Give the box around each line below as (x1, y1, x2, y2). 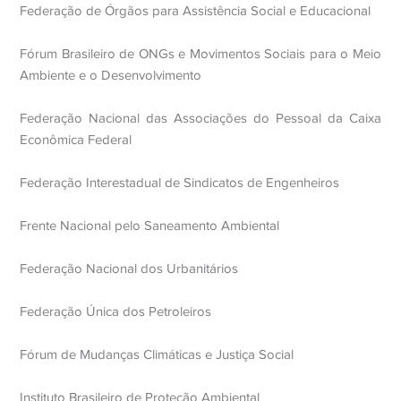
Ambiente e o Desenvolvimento (20, 68, 202, 82)
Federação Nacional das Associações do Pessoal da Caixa (20, 111, 381, 125)
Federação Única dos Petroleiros (20, 304, 212, 319)
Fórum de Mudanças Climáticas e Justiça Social (20, 347, 294, 362)
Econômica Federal (20, 132, 132, 147)
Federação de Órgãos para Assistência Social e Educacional (20, 4, 371, 18)
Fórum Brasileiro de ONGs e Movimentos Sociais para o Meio (20, 47, 381, 61)
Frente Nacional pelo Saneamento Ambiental (20, 218, 280, 233)
